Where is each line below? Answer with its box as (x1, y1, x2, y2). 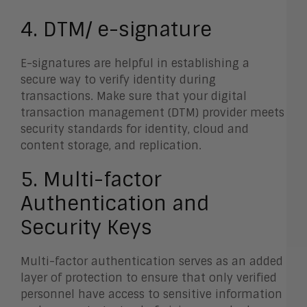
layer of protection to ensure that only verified (21, 271, 277, 286)
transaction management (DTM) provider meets (21, 106, 284, 121)
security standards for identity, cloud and (21, 122, 249, 137)
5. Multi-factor (21, 167, 162, 193)
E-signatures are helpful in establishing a (21, 56, 249, 71)
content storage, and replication (21, 138, 199, 153)
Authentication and (21, 191, 210, 217)
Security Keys (21, 214, 152, 241)
